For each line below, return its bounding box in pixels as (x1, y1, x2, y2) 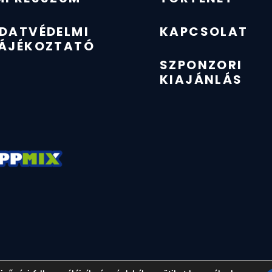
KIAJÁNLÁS (160, 71, 243, 89)
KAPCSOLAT (160, 23, 248, 41)
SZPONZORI (160, 56, 243, 74)
